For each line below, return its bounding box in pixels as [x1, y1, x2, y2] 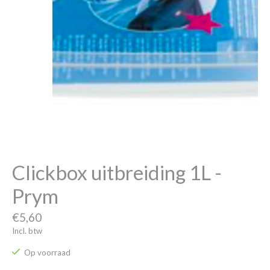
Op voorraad [24, 248, 71, 258]
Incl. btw [12, 225, 42, 236]
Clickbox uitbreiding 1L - [12, 160, 222, 184]
